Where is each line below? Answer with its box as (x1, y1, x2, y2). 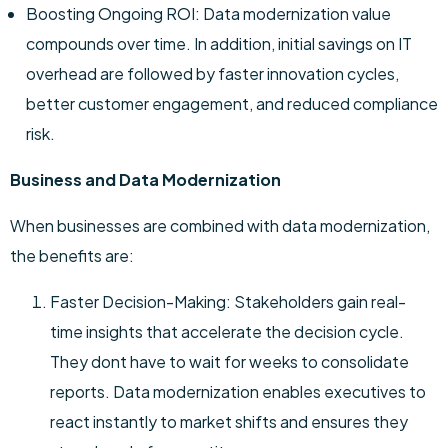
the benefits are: (10, 245, 134, 266)
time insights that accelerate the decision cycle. (50, 321, 404, 342)
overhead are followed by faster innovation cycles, (26, 63, 399, 84)
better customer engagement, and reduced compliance (26, 93, 438, 114)
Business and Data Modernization (10, 169, 281, 190)
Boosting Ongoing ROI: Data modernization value (26, 3, 391, 24)
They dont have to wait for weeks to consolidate (50, 351, 409, 372)
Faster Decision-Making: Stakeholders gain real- (50, 291, 406, 312)
